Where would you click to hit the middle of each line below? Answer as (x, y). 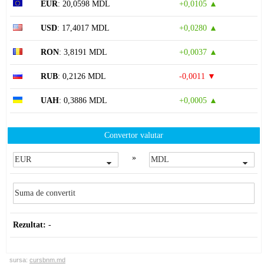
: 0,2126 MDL (82, 77)
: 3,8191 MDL (83, 52)
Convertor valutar (134, 136)
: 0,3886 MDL (83, 101)
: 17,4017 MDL (83, 28)
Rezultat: (29, 225)
